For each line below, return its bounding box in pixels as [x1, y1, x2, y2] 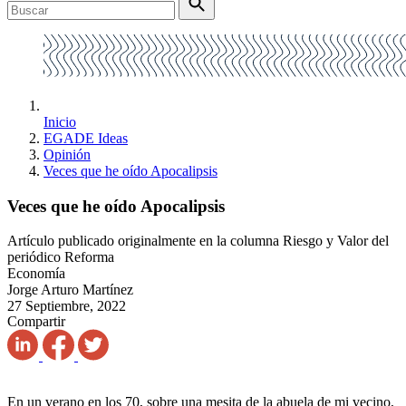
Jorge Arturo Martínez [7, 282, 133, 298]
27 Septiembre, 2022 [7, 298, 126, 314]
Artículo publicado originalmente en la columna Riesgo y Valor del [7, 233, 389, 249]
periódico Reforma [7, 249, 114, 266]
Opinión [43, 147, 91, 162]
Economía [7, 266, 65, 282]
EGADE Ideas [43, 130, 128, 146]
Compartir [7, 314, 65, 330]
